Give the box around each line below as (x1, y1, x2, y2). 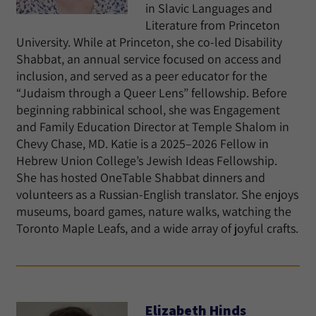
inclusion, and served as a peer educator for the (16, 68, 267, 84)
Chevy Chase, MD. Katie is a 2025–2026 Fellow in (16, 135, 269, 152)
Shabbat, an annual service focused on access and (16, 51, 281, 67)
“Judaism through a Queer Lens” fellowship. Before (16, 85, 287, 101)
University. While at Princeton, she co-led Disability (16, 34, 282, 50)
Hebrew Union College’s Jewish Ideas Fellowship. (16, 152, 277, 169)
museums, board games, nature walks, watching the (16, 203, 291, 219)
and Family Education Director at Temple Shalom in (16, 119, 289, 135)
